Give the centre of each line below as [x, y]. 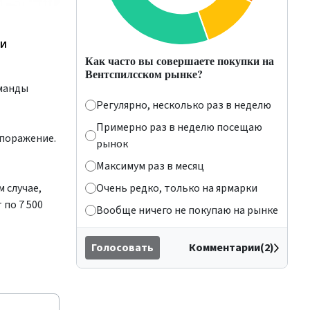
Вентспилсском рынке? [144, 74]
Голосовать [122, 248]
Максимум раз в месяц [150, 166]
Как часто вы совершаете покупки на [180, 61]
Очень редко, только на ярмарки [177, 188]
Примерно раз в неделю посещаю [179, 127]
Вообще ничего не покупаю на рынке [187, 210]
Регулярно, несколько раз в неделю [184, 105]
